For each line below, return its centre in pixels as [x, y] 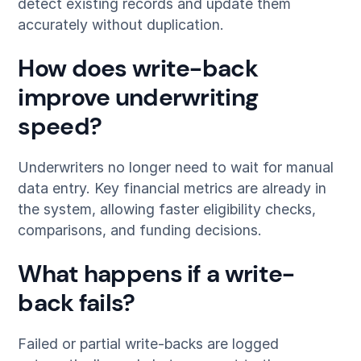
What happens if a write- [156, 274]
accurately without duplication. [121, 24]
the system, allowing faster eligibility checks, [167, 209]
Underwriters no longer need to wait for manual [176, 167]
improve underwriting [138, 98]
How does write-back [138, 69]
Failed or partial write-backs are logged [149, 344]
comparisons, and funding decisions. [140, 230]
